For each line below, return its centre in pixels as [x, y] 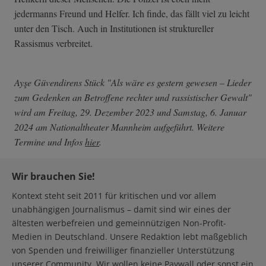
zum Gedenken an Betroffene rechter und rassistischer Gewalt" [133, 97]
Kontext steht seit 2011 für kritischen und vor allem [114, 196]
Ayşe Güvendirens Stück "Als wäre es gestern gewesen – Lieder [133, 83]
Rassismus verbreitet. [53, 43]
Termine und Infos [50, 142]
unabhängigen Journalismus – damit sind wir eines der [121, 210]
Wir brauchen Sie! [53, 177]
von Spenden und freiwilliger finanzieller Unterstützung [123, 251]
